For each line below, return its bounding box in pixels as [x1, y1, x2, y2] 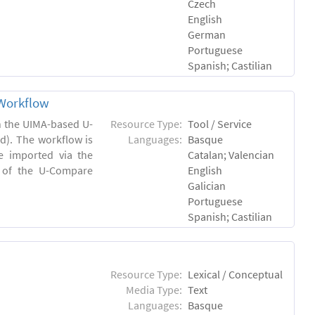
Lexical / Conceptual [188, 266, 283, 281]
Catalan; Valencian [188, 147, 275, 162]
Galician [188, 178, 226, 193]
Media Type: [126, 282, 183, 297]
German [188, 27, 226, 42]
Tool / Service [188, 116, 252, 131]
